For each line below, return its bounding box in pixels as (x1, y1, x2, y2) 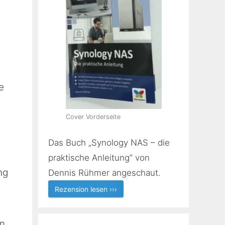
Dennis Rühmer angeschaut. (48, 168, 161, 178)
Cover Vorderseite (65, 113, 121, 121)
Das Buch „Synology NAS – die (48, 138, 170, 148)
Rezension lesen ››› (55, 185, 117, 193)
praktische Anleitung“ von (48, 153, 150, 163)
